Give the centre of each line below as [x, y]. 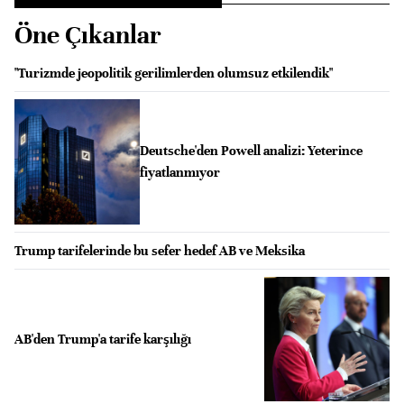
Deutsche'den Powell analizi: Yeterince [251, 151]
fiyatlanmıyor [179, 173]
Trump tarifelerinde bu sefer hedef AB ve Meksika [160, 250]
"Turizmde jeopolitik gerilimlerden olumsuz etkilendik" [174, 73]
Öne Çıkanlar [88, 35]
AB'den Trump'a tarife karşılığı [103, 339]
